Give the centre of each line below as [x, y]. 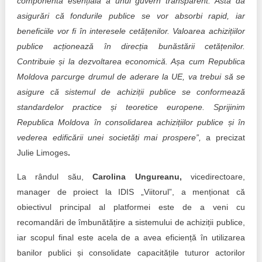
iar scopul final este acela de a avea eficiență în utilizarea [131, 237]
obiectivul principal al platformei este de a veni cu [131, 207]
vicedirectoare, [218, 177]
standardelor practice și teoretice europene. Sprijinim [131, 107]
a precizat [223, 137]
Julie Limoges [42, 153]
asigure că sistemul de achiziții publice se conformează [131, 92]
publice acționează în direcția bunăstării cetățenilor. [131, 46]
